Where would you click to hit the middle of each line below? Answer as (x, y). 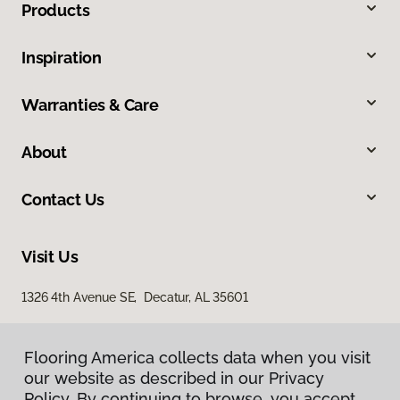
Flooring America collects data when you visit (197, 358)
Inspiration (62, 57)
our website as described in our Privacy (174, 378)
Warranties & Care (90, 104)
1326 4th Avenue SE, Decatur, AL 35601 (135, 297)
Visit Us (50, 256)
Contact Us (63, 199)
